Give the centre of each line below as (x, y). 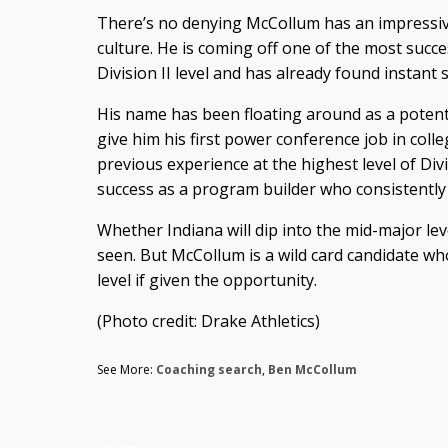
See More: (126, 370)
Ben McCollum (312, 370)
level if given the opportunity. (206, 280)
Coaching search (208, 370)
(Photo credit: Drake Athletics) (208, 321)
